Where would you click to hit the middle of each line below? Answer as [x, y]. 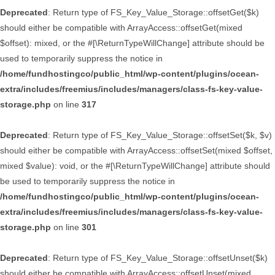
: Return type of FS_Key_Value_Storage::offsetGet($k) [153, 12]
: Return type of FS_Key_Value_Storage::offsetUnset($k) [158, 258]
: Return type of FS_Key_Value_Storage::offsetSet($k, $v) [160, 135]
